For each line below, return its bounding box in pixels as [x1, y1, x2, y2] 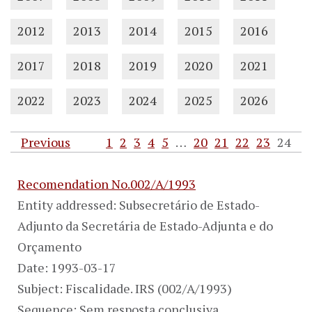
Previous [21, 133, 70, 150]
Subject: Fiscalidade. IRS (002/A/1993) [17, 279, 232, 297]
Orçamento [17, 237, 81, 255]
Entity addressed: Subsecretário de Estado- [17, 196, 260, 213]
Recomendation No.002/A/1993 [17, 175, 196, 192]
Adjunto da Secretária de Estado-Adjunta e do [17, 217, 273, 234]
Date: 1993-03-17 [17, 258, 116, 276]
